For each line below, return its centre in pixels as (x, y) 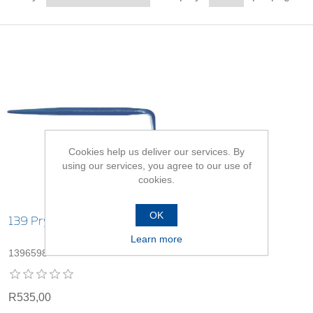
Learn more (156, 239)
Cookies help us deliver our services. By (156, 151)
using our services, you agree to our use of (156, 165)
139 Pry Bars (43, 221)
